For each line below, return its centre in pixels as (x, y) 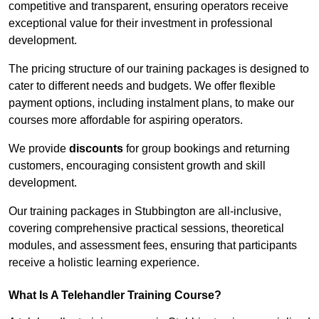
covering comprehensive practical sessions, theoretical (146, 229)
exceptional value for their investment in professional (141, 23)
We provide (39, 149)
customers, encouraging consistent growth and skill (137, 166)
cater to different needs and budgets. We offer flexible (142, 86)
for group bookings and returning (206, 149)
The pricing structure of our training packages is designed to (159, 69)
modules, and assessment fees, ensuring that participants (153, 246)
